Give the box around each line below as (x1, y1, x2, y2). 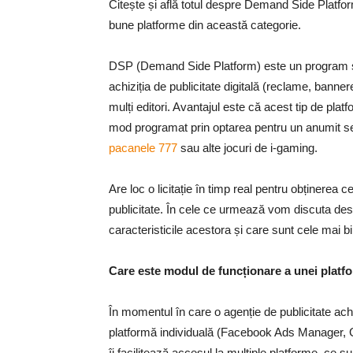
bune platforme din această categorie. (109, 18, 301, 32)
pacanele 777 (109, 141, 177, 154)
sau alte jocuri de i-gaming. (177, 141, 318, 154)
